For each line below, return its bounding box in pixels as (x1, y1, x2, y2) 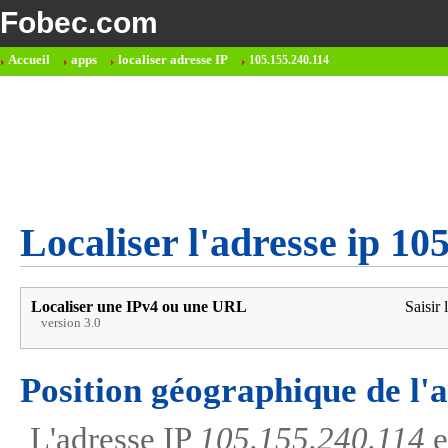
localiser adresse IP (118, 53, 228, 67)
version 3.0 (41, 316, 101, 330)
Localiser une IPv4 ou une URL (31, 298, 247, 315)
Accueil (8, 53, 50, 67)
